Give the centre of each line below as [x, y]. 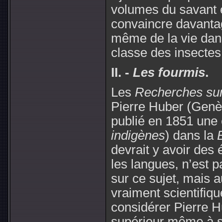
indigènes [138, 135]
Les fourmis [169, 72]
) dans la [191, 135]
